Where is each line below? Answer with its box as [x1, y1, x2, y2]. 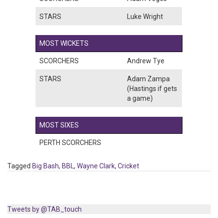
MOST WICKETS [39, 39, 89, 48]
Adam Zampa [127, 75, 170, 83]
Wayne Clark [77, 162, 115, 170]
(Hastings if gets [127, 85, 177, 93]
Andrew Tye [127, 57, 164, 65]
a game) [127, 94, 153, 103]
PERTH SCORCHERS [39, 139, 101, 147]
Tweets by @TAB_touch [7, 205, 82, 214]
